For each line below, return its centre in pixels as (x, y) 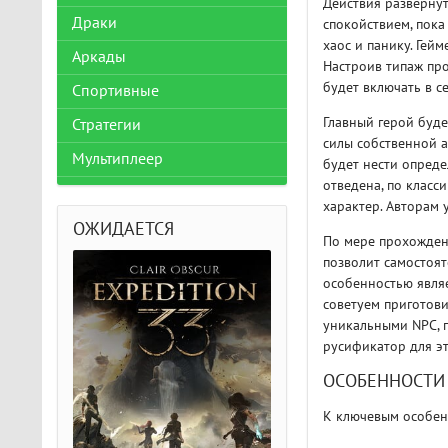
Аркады (99, 57)
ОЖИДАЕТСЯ (123, 229)
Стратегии (106, 125)
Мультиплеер (117, 159)
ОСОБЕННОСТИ (383, 382)
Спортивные (115, 91)
